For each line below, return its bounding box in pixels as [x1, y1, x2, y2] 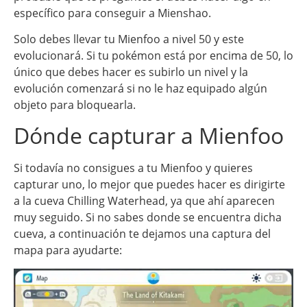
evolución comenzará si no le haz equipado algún [14, 80, 267, 96]
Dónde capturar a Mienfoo [14, 121, 284, 151]
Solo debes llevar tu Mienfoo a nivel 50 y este [14, 31, 244, 47]
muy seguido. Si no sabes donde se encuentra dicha [14, 210, 282, 225]
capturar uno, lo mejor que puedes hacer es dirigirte [14, 177, 285, 193]
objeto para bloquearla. [14, 97, 136, 112]
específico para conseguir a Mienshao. [14, 5, 211, 21]
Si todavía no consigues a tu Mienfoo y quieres [14, 160, 253, 176]
